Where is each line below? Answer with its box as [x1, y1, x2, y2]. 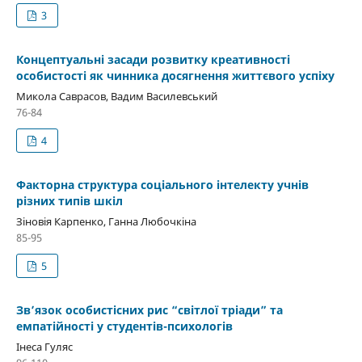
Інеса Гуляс [15, 339, 73, 354]
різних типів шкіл [15, 192, 123, 208]
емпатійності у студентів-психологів [15, 318, 233, 334]
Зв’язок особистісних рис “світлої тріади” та [15, 301, 283, 318]
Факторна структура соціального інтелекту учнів [15, 176, 309, 192]
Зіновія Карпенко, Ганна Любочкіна [15, 213, 196, 229]
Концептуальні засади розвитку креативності [15, 51, 290, 67]
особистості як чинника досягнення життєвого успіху [15, 67, 335, 83]
